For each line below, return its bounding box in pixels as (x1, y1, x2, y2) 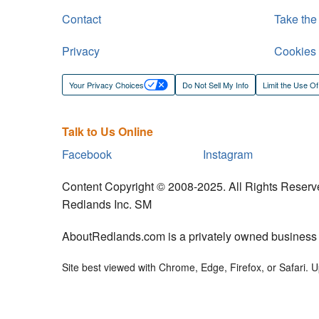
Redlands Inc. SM (62, 195, 152, 212)
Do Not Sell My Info (182, 78, 249, 90)
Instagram (203, 145, 253, 162)
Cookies (273, 42, 316, 59)
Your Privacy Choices (69, 78, 144, 90)
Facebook (62, 145, 112, 162)
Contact (62, 10, 101, 27)
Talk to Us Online (62, 122, 153, 140)
